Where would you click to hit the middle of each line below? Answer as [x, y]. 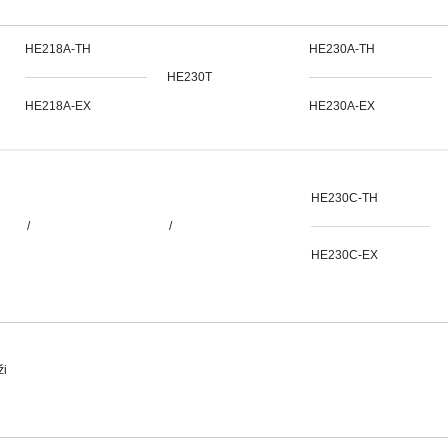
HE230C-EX [344, 255]
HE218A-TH [58, 49]
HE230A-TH [342, 49]
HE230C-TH [344, 198]
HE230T [189, 77]
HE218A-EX [58, 106]
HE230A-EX [342, 106]
